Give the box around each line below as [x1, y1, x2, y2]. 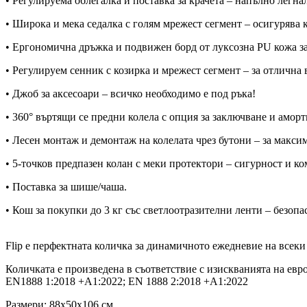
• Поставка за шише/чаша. [5, 180, 127, 193]
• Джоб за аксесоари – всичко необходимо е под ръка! [5, 87, 256, 99]
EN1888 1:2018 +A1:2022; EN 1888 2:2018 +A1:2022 [5, 275, 248, 287]
